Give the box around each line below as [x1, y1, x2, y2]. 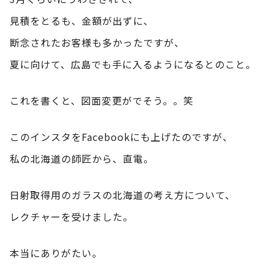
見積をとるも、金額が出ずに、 [10, 13, 154, 28]
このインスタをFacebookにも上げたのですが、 [10, 129, 233, 144]
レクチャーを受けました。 [10, 209, 133, 224]
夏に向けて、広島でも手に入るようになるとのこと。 [10, 56, 256, 71]
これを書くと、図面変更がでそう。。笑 [10, 93, 194, 108]
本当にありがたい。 [10, 245, 102, 260]
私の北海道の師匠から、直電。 [10, 151, 154, 166]
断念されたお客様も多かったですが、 [10, 34, 184, 50]
